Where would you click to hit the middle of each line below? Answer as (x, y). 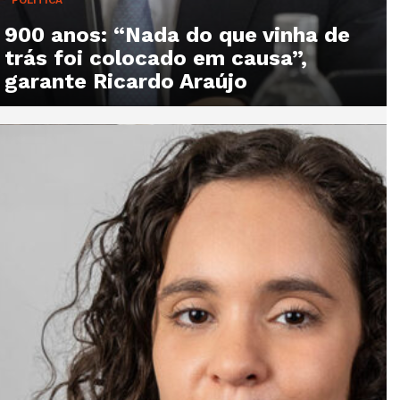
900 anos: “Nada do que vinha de (177, 34)
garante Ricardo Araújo (126, 81)
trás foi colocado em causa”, (156, 58)
